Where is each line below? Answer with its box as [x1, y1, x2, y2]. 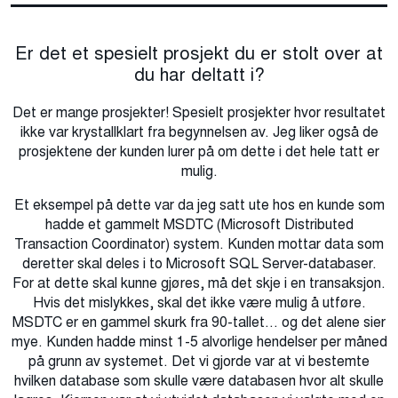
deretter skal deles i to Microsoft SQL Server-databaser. [21, 254, 377, 274]
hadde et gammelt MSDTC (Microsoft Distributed [44, 215, 354, 235]
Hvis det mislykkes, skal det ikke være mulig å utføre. [32, 293, 366, 313]
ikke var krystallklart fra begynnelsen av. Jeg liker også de [20, 123, 378, 142]
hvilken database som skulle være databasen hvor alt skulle [14, 371, 384, 391]
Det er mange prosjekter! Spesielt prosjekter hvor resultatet [12, 103, 386, 123]
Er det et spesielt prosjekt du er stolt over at [15, 41, 383, 67]
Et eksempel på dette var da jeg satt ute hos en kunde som [13, 195, 385, 215]
